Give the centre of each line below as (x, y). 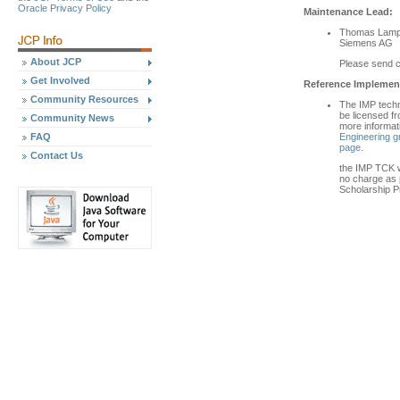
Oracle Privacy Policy (65, 8)
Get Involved (60, 80)
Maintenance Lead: (348, 11)
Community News (72, 118)
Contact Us (57, 155)
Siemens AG (366, 42)
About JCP (56, 62)
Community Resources (84, 99)
